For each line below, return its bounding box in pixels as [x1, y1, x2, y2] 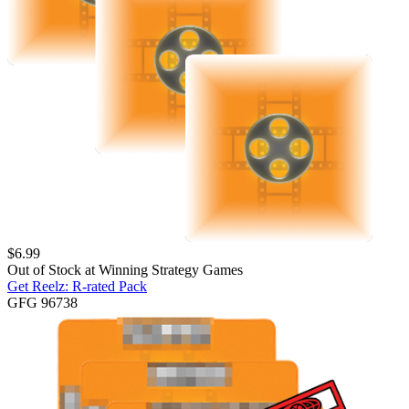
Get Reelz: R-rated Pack [7, 278, 147, 295]
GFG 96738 [7, 295, 78, 311]
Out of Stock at [7, 262, 99, 278]
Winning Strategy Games [99, 262, 243, 278]
